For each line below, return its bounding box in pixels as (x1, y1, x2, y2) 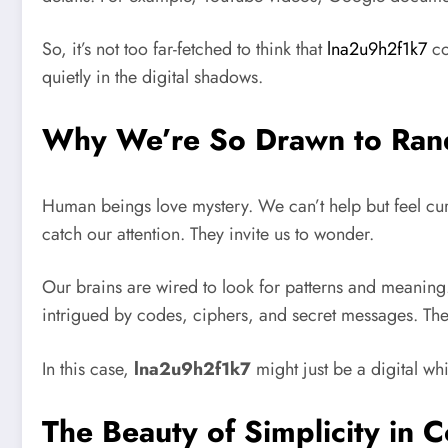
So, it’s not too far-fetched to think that (42, 36, 327, 63)
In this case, (42, 355, 134, 382)
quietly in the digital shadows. (42, 64, 263, 91)
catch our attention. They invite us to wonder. (42, 220, 374, 247)
